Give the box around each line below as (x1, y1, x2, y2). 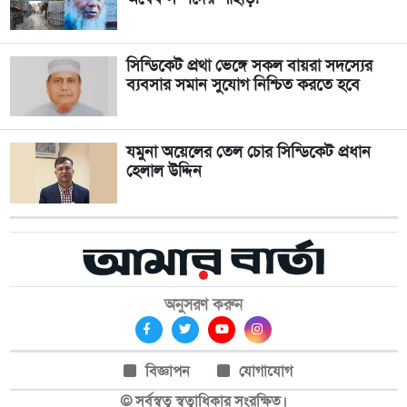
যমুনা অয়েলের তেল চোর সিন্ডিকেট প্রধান (125, 141, 371, 164)
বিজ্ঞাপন (145, 361, 190, 381)
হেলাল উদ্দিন (125, 160, 202, 183)
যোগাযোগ (239, 361, 293, 381)
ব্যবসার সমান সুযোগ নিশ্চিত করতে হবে (125, 74, 360, 96)
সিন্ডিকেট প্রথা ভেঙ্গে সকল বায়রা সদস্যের (125, 55, 372, 77)
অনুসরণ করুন (164, 293, 243, 314)
